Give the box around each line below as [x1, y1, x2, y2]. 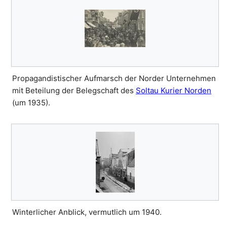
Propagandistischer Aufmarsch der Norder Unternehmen [12, 73, 216, 84]
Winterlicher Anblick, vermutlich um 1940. [12, 207, 162, 217]
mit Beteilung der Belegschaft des [12, 86, 136, 96]
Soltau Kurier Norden [136, 86, 211, 96]
